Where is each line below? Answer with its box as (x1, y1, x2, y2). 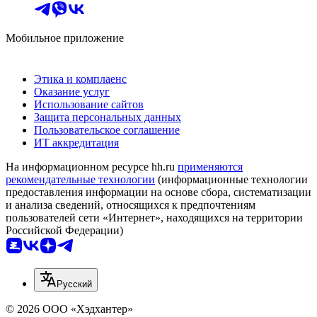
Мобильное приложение (6, 31, 124, 44)
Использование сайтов (34, 98, 144, 110)
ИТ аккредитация (34, 136, 119, 149)
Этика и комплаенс (34, 72, 127, 85)
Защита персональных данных (34, 110, 181, 123)
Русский (57, 278, 92, 289)
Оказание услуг (34, 85, 110, 98)
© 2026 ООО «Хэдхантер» (6, 302, 133, 315)
